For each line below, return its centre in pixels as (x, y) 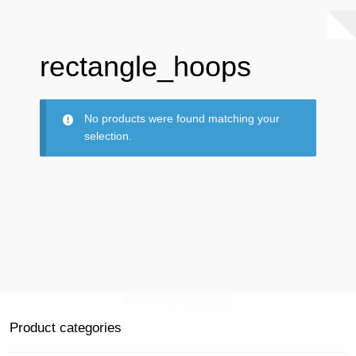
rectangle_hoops (145, 67)
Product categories (65, 328)
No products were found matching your (182, 119)
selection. (108, 137)
